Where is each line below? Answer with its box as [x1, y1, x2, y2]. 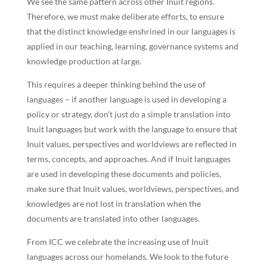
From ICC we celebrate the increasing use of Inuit [26, 236, 209, 247]
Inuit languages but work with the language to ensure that [26, 123, 237, 134]
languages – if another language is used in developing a [26, 94, 226, 104]
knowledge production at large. [26, 55, 141, 66]
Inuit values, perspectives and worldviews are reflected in [26, 138, 237, 149]
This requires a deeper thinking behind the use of [26, 79, 206, 89]
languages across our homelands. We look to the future [26, 251, 228, 262]
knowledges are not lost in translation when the [26, 198, 201, 209]
